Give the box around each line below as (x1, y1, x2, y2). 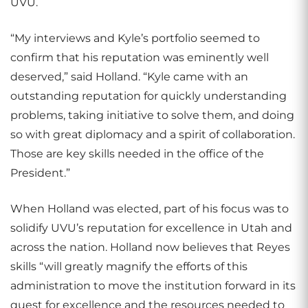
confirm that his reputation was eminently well (10, 51, 269, 64)
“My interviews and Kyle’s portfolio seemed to (10, 32, 260, 45)
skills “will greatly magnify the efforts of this (10, 260, 247, 273)
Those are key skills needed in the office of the (10, 147, 264, 160)
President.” (10, 166, 70, 179)
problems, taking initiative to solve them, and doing (10, 109, 294, 122)
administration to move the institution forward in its (10, 279, 296, 292)
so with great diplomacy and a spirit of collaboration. (10, 128, 295, 141)
